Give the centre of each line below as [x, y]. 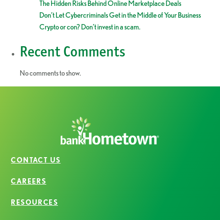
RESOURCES [35, 202]
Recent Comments [72, 52]
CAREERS [29, 181]
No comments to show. [50, 73]
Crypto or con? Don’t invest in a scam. [90, 27]
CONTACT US [36, 160]
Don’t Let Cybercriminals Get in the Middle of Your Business [120, 15]
